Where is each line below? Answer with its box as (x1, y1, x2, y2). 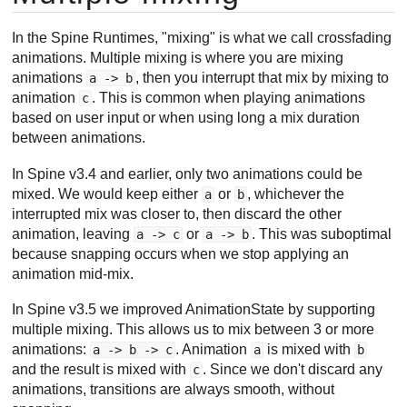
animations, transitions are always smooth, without (12, 382, 335, 398)
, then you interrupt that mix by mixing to (135, 70, 390, 86)
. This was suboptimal (252, 225, 392, 242)
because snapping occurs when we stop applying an (12, 245, 350, 262)
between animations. (12, 130, 146, 146)
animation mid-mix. (12, 265, 134, 282)
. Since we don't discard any (203, 362, 383, 378)
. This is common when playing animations (92, 90, 366, 106)
